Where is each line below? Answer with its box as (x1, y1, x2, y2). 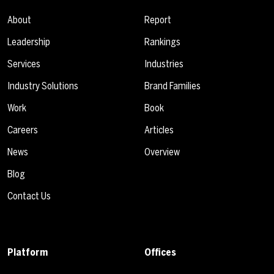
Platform (7, 246, 48, 258)
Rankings (144, 35, 180, 48)
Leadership (7, 35, 50, 48)
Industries (144, 57, 183, 70)
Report (144, 13, 171, 26)
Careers (7, 124, 38, 136)
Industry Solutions (7, 80, 78, 92)
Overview (144, 146, 180, 158)
